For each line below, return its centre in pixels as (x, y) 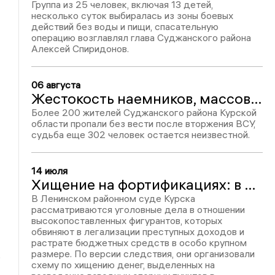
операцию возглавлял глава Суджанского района (141, 37)
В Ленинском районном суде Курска (114, 198)
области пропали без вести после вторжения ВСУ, (144, 123)
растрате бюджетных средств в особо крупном (139, 242)
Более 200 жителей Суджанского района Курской (144, 112)
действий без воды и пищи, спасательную (125, 26)
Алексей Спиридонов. (80, 48)
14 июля (50, 171)
